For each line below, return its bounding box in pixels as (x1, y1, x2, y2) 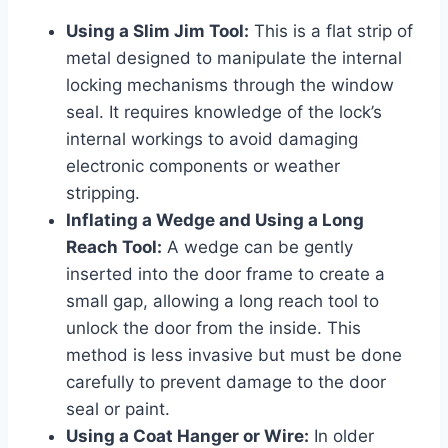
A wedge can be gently (162, 236, 353, 257)
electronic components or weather (66, 155, 340, 176)
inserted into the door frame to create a (66, 263, 385, 284)
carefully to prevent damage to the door (66, 371, 386, 392)
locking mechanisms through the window (66, 74, 394, 95)
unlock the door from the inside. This (66, 317, 361, 338)
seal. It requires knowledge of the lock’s (66, 101, 382, 122)
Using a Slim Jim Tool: (66, 20, 249, 41)
